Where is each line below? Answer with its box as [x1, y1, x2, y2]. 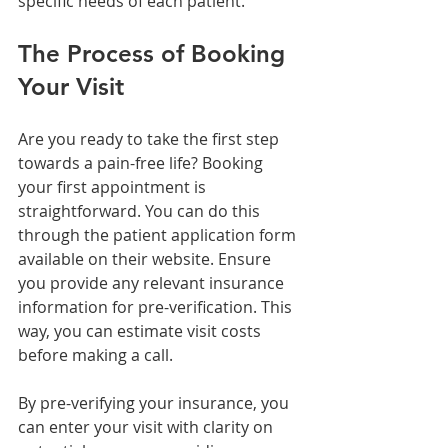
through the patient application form [18, 224, 300, 247]
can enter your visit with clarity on [18, 416, 277, 439]
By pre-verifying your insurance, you [18, 392, 293, 415]
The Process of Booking [18, 39, 292, 69]
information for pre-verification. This [18, 296, 296, 319]
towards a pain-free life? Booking [18, 152, 267, 175]
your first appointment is [18, 176, 210, 199]
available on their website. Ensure [18, 248, 275, 271]
